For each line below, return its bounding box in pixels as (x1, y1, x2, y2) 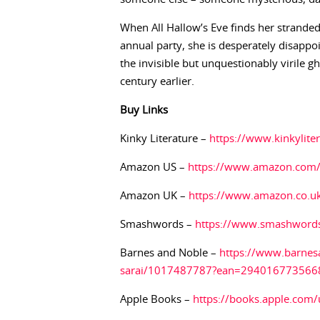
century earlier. (120, 76, 194, 87)
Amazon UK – (120, 191, 189, 201)
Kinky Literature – (120, 134, 209, 144)
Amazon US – (120, 162, 188, 173)
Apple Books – (120, 294, 193, 305)
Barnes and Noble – (120, 248, 219, 259)
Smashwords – (120, 219, 195, 230)
